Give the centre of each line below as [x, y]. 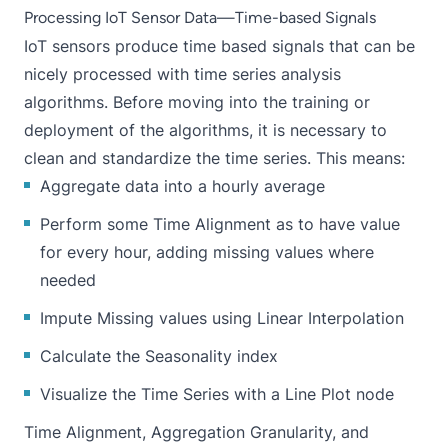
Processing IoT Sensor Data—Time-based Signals [200, 17]
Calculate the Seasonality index [159, 356]
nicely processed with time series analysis [182, 74]
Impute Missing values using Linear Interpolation [222, 318]
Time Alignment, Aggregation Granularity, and [196, 432]
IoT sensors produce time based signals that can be [219, 46]
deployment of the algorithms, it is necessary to [205, 130]
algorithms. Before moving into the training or [197, 102]
